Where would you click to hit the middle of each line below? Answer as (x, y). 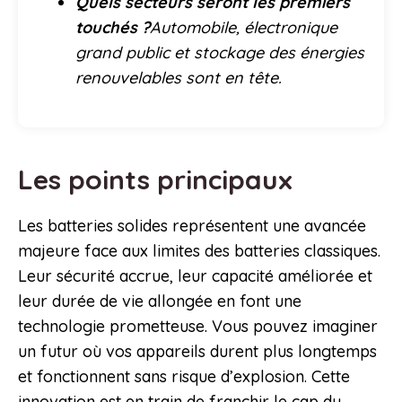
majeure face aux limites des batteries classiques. (199, 251)
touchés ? (113, 28)
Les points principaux (159, 180)
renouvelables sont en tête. (179, 78)
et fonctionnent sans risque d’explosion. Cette (184, 377)
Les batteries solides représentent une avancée (192, 226)
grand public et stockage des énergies (220, 53)
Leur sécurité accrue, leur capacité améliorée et (195, 276)
